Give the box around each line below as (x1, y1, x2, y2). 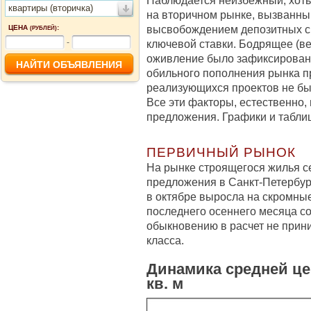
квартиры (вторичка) (8, 3, 93, 13)
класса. (146, 234, 184, 246)
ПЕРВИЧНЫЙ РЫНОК (146, 145, 296, 160)
